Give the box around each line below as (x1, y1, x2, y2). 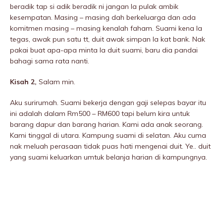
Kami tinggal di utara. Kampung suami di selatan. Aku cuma (10, 131, 206, 140)
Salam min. (39, 77, 75, 87)
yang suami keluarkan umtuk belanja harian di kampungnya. (10, 153, 207, 162)
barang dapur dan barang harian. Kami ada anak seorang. (10, 120, 203, 129)
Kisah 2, (10, 77, 39, 87)
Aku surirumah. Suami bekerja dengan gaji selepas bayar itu (10, 98, 206, 108)
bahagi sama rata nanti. (10, 56, 89, 66)
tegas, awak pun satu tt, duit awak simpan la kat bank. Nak (10, 35, 205, 44)
